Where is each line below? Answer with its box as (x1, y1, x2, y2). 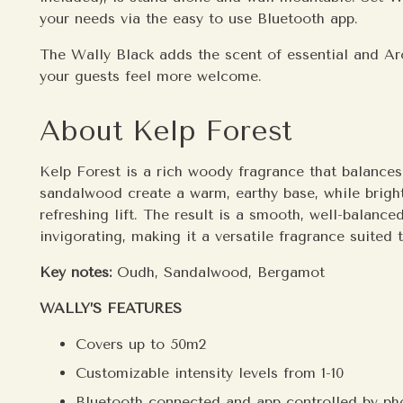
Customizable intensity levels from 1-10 (76, 363, 345, 381)
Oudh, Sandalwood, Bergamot (117, 263, 326, 281)
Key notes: (40, 263, 118, 281)
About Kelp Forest (40, 113, 292, 148)
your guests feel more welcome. (40, 67, 263, 85)
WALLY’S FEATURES (40, 299, 183, 317)
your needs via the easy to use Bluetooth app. (40, 9, 359, 27)
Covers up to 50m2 (76, 335, 207, 353)
